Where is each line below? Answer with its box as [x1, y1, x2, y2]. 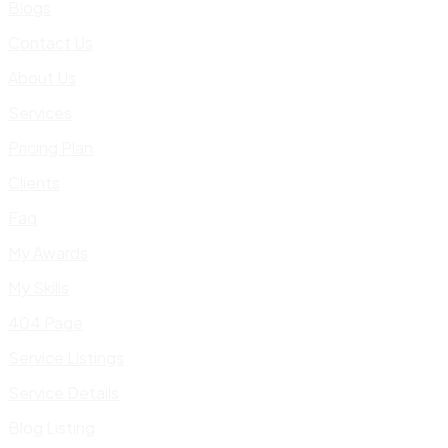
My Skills [8, 277, 69, 298]
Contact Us [8, 32, 93, 53]
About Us [8, 67, 76, 88]
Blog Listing [8, 417, 95, 438]
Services [8, 102, 72, 123]
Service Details [8, 382, 119, 403]
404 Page [8, 312, 83, 333]
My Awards [8, 242, 88, 263]
